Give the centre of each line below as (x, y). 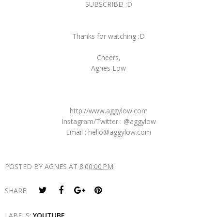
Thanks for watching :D (108, 36)
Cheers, (108, 57)
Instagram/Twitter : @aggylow (108, 121)
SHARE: (16, 190)
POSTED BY (25, 166)
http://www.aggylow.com (108, 110)
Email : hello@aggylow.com (108, 132)
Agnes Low (108, 68)
